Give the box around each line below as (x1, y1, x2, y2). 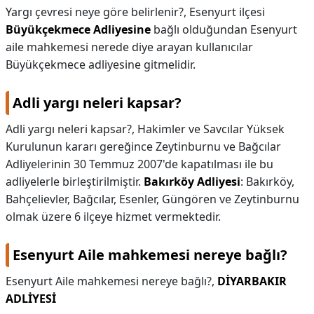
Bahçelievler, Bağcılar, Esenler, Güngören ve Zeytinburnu (6, 191, 299, 207)
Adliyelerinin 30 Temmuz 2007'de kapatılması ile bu (6, 156, 273, 172)
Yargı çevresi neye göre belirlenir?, (6, 4, 189, 20)
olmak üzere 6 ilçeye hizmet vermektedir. (6, 209, 221, 224)
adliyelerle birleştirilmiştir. (6, 174, 144, 189)
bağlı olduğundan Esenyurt (151, 22, 297, 37)
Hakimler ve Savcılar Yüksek (137, 121, 285, 137)
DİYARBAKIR (217, 273, 287, 289)
